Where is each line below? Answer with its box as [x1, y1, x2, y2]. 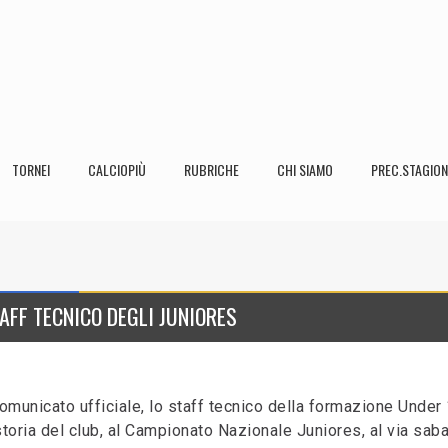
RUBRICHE [184, 159, 239, 180]
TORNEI [12, 159, 50, 180]
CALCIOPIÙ [88, 159, 146, 180]
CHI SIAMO [277, 159, 333, 180]
